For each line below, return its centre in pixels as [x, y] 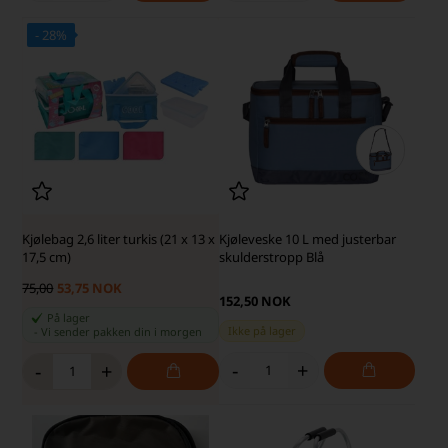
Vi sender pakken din [98, 331]
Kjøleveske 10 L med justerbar [307, 238]
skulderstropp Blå [271, 256]
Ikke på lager [261, 330]
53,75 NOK [90, 287]
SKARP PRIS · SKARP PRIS [151, 35]
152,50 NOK [254, 300]
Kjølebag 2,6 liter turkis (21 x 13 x [119, 238]
